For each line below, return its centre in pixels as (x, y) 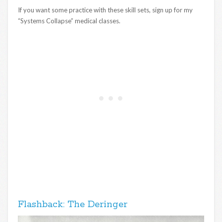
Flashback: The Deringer (73, 205)
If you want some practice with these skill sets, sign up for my (105, 10)
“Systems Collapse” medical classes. (69, 21)
